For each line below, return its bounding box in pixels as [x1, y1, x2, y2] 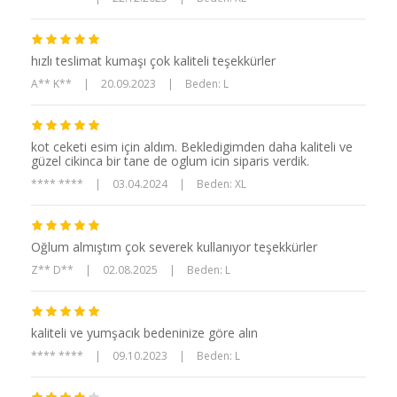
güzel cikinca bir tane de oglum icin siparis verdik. [31, 152, 309, 170]
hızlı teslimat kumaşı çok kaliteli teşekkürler [31, 52, 276, 70]
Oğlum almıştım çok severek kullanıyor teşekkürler [31, 238, 317, 256]
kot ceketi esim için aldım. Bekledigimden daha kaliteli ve [31, 138, 353, 156]
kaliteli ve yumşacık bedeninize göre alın [31, 324, 258, 342]
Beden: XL [197, 176, 246, 192]
